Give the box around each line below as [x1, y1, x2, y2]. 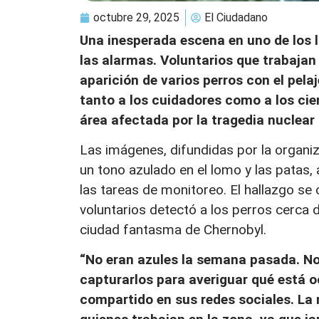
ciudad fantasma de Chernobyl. [80, 221, 266, 238]
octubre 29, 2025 [93, 10, 179, 24]
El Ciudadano [204, 10, 268, 24]
